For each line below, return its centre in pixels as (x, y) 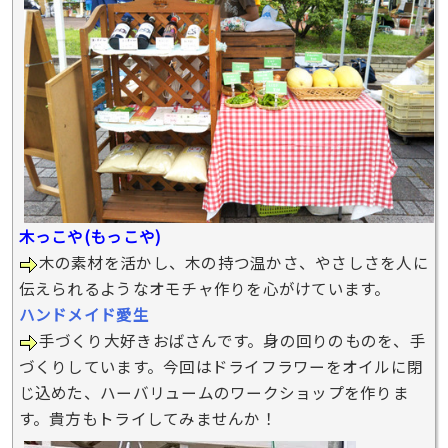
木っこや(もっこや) (90, 236)
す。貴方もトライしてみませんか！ (147, 418)
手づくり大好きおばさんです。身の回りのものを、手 (232, 340)
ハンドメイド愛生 (83, 314)
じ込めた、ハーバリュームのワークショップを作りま (213, 392)
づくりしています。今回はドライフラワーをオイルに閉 (221, 366)
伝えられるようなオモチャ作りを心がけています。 (204, 288)
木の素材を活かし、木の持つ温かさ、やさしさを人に (233, 262)
